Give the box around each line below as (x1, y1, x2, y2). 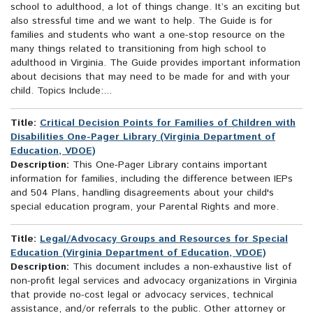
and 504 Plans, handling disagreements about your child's (10, 186, 274, 201)
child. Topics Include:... (10, 84, 112, 99)
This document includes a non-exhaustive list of (69, 260, 291, 275)
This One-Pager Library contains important (69, 158, 268, 173)
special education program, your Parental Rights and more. (10, 200, 279, 214)
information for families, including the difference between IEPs (10, 172, 293, 187)
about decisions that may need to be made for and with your (10, 70, 290, 85)
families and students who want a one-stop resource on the (10, 28, 285, 43)
